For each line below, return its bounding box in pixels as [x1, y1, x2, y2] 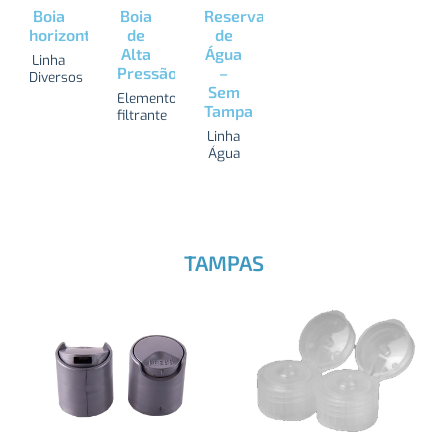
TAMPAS [184, 250, 264, 276]
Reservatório [204, 5, 301, 25]
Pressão [116, 62, 177, 82]
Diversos [29, 67, 84, 86]
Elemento [116, 88, 177, 107]
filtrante [116, 105, 167, 124]
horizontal [29, 24, 105, 44]
